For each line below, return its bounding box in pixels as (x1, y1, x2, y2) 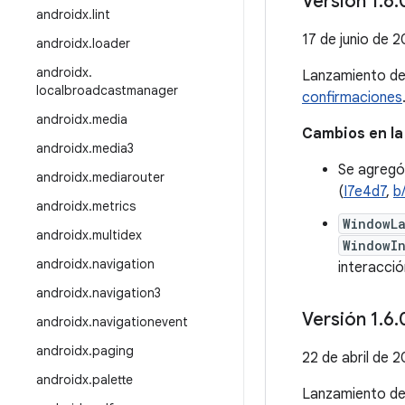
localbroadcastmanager (36, 82, 178, 99)
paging (92, 343, 134, 359)
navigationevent (92, 314, 188, 330)
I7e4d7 (344, 183, 386, 201)
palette (92, 372, 133, 388)
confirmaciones (302, 89, 402, 107)
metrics (92, 198, 136, 214)
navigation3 (92, 285, 161, 301)
